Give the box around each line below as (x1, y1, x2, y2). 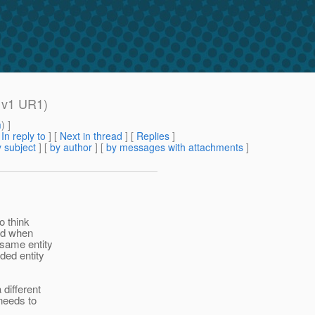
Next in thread (60, 129, 122, 143)
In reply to (1, 129, 46, 143)
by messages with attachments (106, 140, 243, 155)
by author (50, 140, 92, 155)
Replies (136, 129, 169, 143)
